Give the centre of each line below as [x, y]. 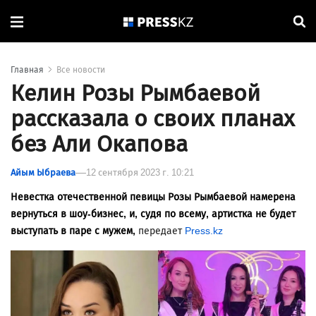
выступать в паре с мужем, [74, 231]
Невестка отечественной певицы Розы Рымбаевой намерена [153, 197]
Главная [27, 70]
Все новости [81, 70]
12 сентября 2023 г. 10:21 [140, 173]
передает [162, 231]
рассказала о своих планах [153, 119]
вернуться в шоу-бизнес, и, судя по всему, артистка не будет [153, 214]
